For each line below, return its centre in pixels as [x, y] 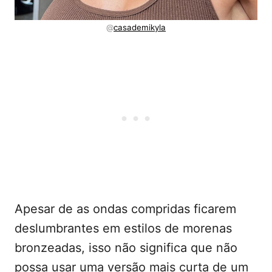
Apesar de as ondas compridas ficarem [125, 209]
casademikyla [140, 28]
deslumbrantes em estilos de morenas [123, 229]
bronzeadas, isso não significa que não [126, 248]
